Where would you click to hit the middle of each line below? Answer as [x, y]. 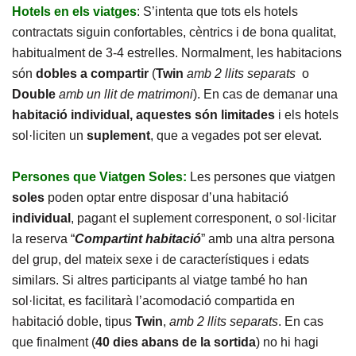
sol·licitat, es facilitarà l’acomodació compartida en [153, 301]
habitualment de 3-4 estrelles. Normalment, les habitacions [177, 53]
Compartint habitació [138, 239]
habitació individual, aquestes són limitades [143, 115]
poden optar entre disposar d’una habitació [166, 197]
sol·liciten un [49, 135]
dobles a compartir [92, 74]
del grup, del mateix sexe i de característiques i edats [161, 259]
